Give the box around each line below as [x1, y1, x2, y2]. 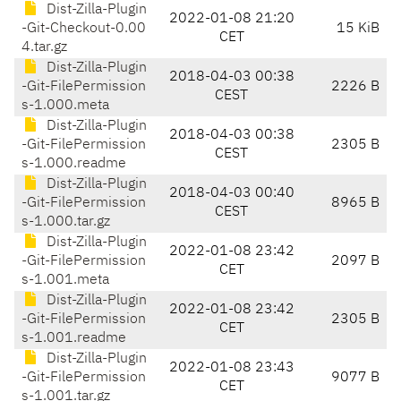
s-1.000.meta [21, 98, 109, 114]
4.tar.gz [21, 40, 67, 55]
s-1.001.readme [21, 331, 126, 346]
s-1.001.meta [21, 273, 109, 288]
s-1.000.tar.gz [21, 215, 110, 230]
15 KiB [337, 21, 380, 37]
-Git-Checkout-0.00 [21, 21, 146, 37]
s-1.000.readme [21, 157, 126, 172]
